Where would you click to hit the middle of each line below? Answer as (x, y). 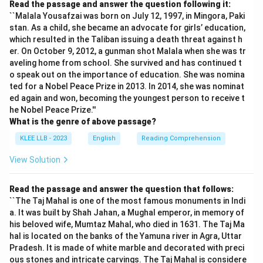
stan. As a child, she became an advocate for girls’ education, (127, 28)
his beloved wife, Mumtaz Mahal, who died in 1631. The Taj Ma (127, 224)
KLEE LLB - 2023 (43, 138)
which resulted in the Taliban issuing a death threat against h (126, 39)
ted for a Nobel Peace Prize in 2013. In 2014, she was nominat (127, 86)
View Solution (35, 160)
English (104, 138)
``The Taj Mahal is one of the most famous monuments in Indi (127, 201)
